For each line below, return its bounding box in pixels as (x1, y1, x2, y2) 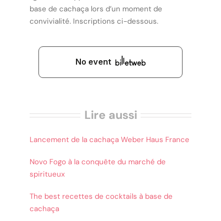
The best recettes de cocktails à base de (30, 191, 173, 201)
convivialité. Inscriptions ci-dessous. (30, 16, 158, 26)
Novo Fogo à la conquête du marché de (30, 156, 166, 167)
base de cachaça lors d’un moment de (30, 3, 162, 14)
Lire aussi (84, 107, 137, 122)
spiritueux (30, 169, 65, 179)
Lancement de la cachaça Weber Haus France (30, 134, 189, 145)
